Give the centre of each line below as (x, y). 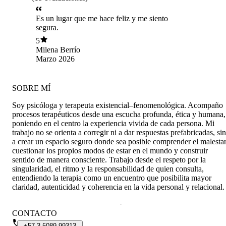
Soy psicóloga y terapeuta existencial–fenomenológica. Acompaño (118, 105)
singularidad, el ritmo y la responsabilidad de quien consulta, (108, 169)
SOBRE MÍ (31, 88)
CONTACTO (35, 213)
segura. (47, 27)
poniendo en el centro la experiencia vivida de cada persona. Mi (113, 124)
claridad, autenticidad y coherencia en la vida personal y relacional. (118, 187)
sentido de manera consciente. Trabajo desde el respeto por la (109, 160)
